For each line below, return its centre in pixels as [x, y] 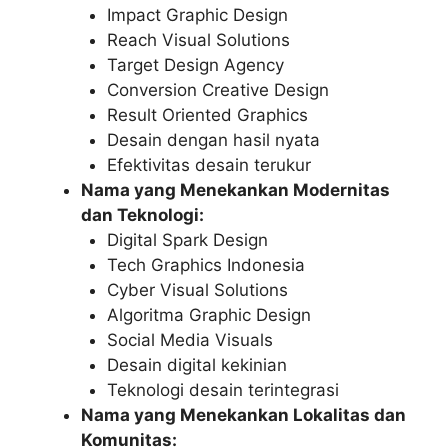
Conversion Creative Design [217, 89]
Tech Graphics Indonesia [205, 264]
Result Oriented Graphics [207, 114]
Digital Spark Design [187, 239]
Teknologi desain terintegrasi [222, 389]
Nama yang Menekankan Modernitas [235, 189]
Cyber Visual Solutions [197, 289]
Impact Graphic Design [197, 14]
